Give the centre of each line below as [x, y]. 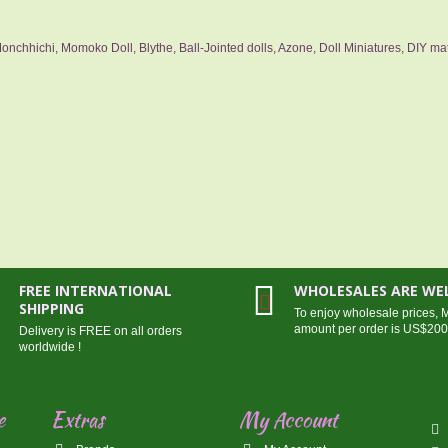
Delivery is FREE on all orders [100, 331]
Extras [77, 419]
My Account [288, 419]
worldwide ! [49, 347]
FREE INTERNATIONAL [95, 290]
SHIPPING [51, 308]
